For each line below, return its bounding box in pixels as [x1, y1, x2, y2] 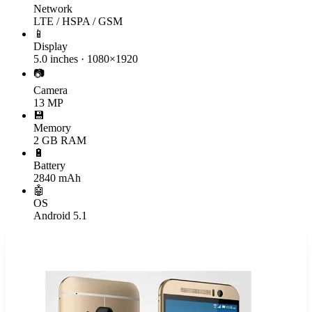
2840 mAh [33, 171, 81, 184]
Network [33, 2, 72, 15]
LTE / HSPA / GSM [33, 15, 123, 27]
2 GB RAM [33, 134, 86, 146]
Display [33, 40, 68, 52]
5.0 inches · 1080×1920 [33, 52, 138, 65]
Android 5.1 [33, 209, 87, 221]
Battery [33, 159, 65, 171]
